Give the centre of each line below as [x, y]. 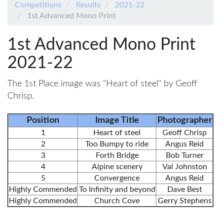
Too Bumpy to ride [117, 144]
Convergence [117, 178]
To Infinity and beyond [117, 189]
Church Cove [117, 201]
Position [43, 120]
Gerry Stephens [184, 201]
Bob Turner [184, 155]
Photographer [184, 120]
